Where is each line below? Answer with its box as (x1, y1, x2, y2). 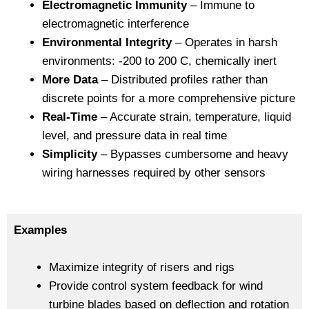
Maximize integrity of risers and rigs (49, 261, 235, 274)
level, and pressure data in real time (42, 129, 227, 143)
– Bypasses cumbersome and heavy (97, 148, 288, 161)
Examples (14, 223, 67, 237)
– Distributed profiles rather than (98, 73, 268, 87)
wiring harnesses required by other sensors (42, 166, 266, 180)
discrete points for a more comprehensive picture (42, 92, 295, 106)
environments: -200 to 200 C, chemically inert (42, 54, 277, 68)
